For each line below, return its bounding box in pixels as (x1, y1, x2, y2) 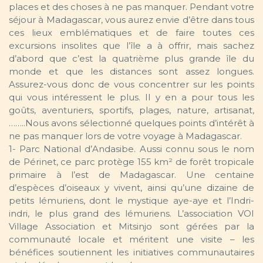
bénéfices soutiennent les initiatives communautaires (9, 247, 254, 258)
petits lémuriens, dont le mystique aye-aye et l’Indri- (9, 195, 254, 207)
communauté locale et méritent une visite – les (9, 234, 254, 245)
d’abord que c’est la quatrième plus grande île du (9, 53, 254, 65)
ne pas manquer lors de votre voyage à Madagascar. (9, 130, 242, 142)
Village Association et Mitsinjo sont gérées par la (9, 221, 254, 232)
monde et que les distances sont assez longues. (9, 66, 254, 77)
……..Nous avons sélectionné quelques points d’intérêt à (9, 117, 254, 129)
